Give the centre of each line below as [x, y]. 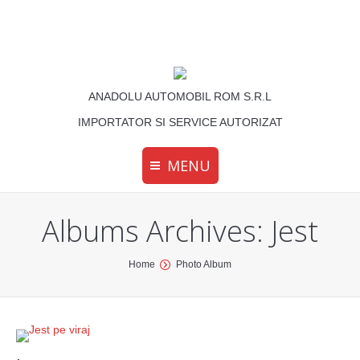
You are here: [51, 264]
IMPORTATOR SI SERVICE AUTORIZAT [180, 122]
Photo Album [204, 264]
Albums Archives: [156, 231]
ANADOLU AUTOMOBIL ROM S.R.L [180, 96]
